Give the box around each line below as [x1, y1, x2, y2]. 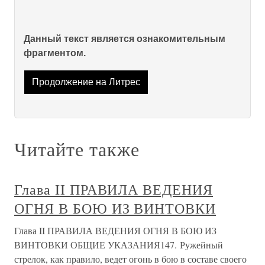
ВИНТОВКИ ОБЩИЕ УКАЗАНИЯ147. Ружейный [14, 238, 223, 251]
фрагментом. [24, 48, 86, 58]
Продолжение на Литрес [31, 77, 140, 88]
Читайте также [14, 136, 140, 162]
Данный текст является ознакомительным [24, 34, 225, 44]
